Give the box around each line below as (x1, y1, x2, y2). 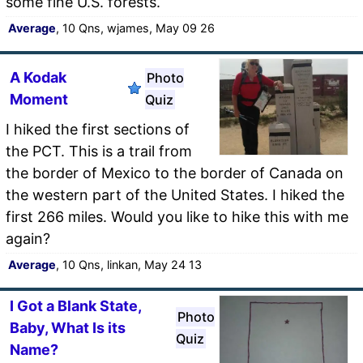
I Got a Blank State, (10, 297, 141, 314)
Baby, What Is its (10, 318, 126, 336)
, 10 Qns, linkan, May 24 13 (56, 257, 202, 271)
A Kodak (10, 68, 66, 86)
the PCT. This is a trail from (6, 142, 192, 160)
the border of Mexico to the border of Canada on (6, 164, 344, 181)
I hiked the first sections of (6, 120, 190, 138)
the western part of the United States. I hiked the (6, 186, 344, 203)
